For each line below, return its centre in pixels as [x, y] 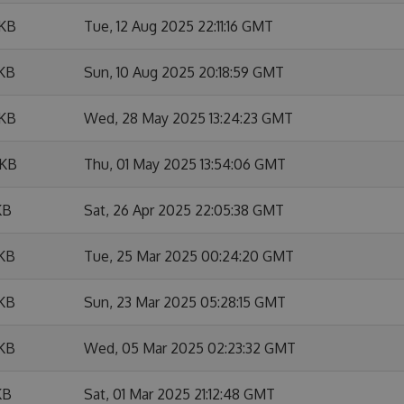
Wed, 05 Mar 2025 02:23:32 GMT [190, 348]
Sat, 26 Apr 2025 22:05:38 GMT [184, 210]
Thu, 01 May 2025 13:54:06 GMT [185, 164]
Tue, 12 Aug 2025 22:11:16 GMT [179, 26]
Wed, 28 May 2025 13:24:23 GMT [188, 118]
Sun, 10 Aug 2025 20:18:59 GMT [184, 72]
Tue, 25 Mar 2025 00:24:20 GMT [189, 256]
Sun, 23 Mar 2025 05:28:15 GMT [185, 302]
